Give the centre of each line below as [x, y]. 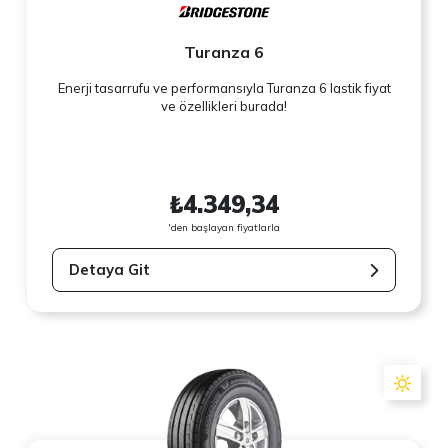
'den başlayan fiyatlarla [224, 227]
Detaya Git [110, 270]
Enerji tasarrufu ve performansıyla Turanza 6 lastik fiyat [224, 88]
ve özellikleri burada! [224, 106]
